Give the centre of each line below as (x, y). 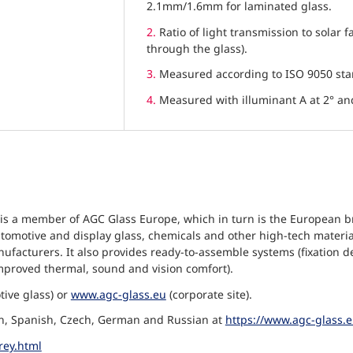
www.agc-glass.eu (118, 294)
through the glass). (197, 48)
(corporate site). (209, 294)
